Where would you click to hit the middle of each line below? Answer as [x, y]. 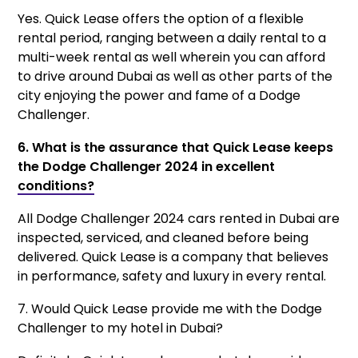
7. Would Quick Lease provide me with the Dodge [170, 308]
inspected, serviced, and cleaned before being [163, 237]
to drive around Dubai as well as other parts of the [175, 76]
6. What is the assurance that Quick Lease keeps [176, 147]
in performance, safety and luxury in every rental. [172, 276]
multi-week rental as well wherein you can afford [172, 57]
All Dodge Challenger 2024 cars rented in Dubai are [179, 218]
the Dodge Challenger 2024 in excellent [147, 166]
